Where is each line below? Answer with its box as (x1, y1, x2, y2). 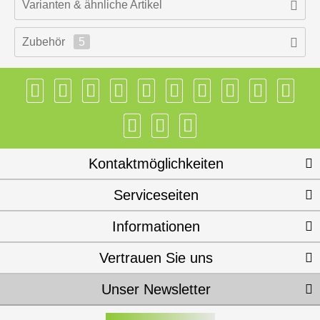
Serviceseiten (114, 187, 199, 203)
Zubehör (22, 36, 68, 48)
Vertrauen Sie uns (99, 250, 213, 266)
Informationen (112, 219, 200, 234)
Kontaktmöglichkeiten (89, 156, 224, 171)
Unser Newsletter (101, 281, 211, 297)
